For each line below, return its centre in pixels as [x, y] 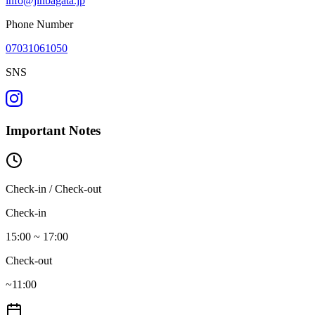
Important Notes [53, 131]
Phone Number [39, 25]
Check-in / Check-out [53, 188]
